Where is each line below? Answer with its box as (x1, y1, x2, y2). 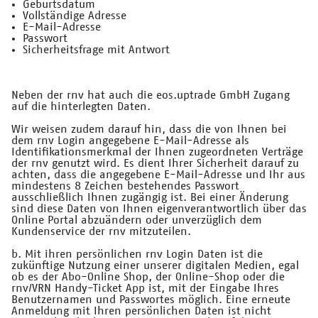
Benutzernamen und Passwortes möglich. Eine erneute (11, 294, 290, 306)
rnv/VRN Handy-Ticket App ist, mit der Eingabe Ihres (11, 283, 279, 295)
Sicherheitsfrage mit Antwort (23, 44, 170, 56)
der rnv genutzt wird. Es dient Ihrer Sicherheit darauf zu (11, 158, 299, 170)
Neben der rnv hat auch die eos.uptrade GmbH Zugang (11, 89, 290, 102)
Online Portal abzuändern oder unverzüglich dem (11, 214, 262, 226)
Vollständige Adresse (23, 10, 126, 22)
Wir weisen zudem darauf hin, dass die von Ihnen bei (11, 124, 287, 136)
